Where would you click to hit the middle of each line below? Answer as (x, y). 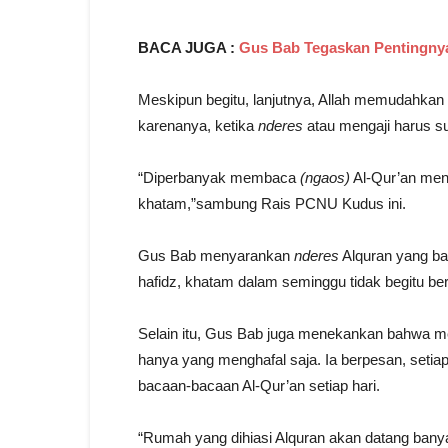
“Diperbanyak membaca (219, 178)
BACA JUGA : (188, 48)
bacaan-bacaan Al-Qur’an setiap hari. (259, 386)
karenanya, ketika (198, 126)
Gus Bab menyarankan (216, 256)
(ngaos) (325, 178)
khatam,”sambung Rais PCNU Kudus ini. (272, 204)
